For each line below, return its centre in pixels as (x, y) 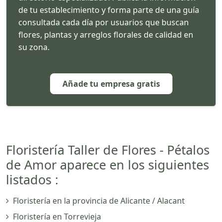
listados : (32, 179)
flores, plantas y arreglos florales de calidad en (106, 34)
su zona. (34, 47)
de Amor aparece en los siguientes (108, 164)
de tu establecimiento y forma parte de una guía (109, 10)
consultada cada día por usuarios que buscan (104, 22)
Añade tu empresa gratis (111, 83)
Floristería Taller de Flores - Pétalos (108, 149)
